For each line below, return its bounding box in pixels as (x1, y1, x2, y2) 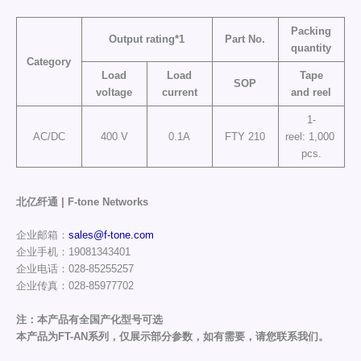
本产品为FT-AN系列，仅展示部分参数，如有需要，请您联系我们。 (15, 330, 329, 342)
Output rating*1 (109, 32, 185, 45)
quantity (291, 41, 332, 54)
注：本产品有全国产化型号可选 (15, 313, 163, 326)
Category (27, 55, 72, 68)
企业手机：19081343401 (15, 246, 131, 259)
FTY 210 (225, 130, 266, 143)
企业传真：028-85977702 (15, 280, 134, 293)
